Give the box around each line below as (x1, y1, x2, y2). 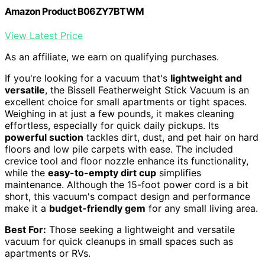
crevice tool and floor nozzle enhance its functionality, (5, 155, 248, 167)
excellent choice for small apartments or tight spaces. (5, 96, 247, 108)
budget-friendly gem (49, 202, 146, 215)
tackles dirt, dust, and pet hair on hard (83, 131, 258, 144)
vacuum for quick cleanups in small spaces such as (5, 235, 233, 248)
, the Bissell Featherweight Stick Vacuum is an (45, 84, 249, 96)
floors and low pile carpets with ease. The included (5, 143, 233, 156)
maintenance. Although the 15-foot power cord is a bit (5, 179, 248, 191)
